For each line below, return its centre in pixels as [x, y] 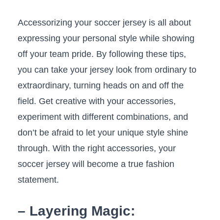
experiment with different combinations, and [103, 117]
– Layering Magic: [76, 211]
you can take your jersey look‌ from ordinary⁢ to [107, 70]
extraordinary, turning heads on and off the [100, 86]
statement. [38, 180]
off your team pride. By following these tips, [102, 54]
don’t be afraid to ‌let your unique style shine [103, 133]
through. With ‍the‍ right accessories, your [96, 149]
